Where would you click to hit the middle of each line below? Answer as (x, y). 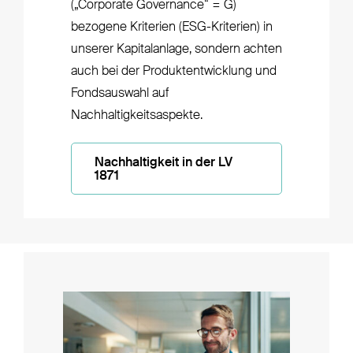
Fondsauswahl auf (119, 93)
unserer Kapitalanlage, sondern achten (176, 49)
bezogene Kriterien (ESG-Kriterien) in (171, 27)
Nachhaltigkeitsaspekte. (136, 115)
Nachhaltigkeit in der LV (163, 163)
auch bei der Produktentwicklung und (173, 71)
